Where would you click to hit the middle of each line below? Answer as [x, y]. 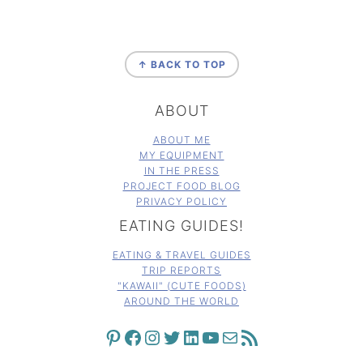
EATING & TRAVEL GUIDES [181, 255]
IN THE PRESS [181, 171]
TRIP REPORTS [181, 271]
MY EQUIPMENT [181, 156]
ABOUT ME [181, 140]
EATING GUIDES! [181, 226]
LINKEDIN [188, 336]
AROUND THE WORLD [181, 301]
